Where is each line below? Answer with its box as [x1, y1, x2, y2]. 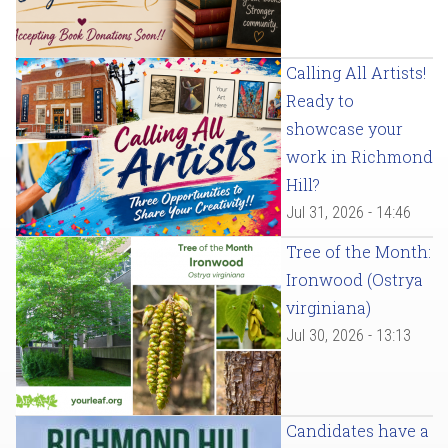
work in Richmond [286, 146, 433, 168]
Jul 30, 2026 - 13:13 [286, 326, 411, 346]
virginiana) [286, 297, 371, 319]
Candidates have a [286, 420, 429, 442]
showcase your [286, 118, 403, 140]
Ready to [286, 90, 354, 112]
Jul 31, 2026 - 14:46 [286, 203, 411, 223]
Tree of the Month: [286, 241, 431, 263]
